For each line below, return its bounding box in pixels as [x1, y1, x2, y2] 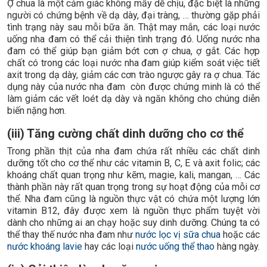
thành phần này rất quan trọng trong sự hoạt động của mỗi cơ [7, 181, 260, 193]
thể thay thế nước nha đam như [7, 228, 135, 240]
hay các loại [82, 240, 136, 252]
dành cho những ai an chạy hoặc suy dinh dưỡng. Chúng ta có [7, 216, 260, 228]
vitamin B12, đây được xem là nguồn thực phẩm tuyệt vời [7, 204, 260, 216]
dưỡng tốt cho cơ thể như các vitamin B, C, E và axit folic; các [7, 157, 260, 169]
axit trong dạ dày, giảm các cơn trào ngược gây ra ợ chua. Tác [7, 69, 260, 80]
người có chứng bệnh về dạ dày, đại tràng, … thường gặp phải [7, 9, 260, 21]
